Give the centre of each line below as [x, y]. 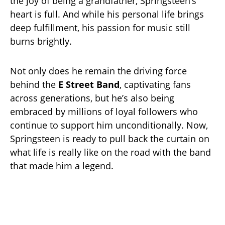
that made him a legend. [62, 166]
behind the [34, 85]
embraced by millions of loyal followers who [104, 112]
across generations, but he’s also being [92, 98]
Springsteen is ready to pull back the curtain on [110, 139]
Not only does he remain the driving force [98, 71]
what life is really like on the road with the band [110, 152]
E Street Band [89, 85]
